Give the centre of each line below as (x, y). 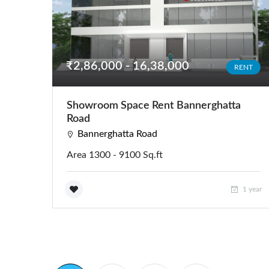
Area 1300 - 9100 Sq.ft (115, 155)
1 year (251, 189)
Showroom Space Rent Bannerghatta (154, 105)
